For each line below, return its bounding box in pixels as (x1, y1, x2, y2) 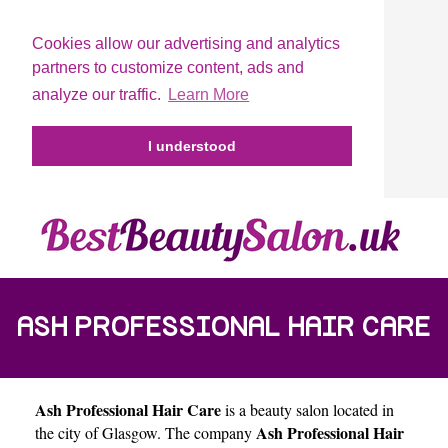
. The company (157, 421, 256, 443)
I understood (148, 138, 236, 155)
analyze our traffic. (32, 86, 165, 104)
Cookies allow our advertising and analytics (32, 35, 340, 52)
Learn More (168, 86, 250, 104)
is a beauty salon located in (221, 398, 394, 420)
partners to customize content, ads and (32, 59, 304, 76)
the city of (35, 421, 102, 443)
